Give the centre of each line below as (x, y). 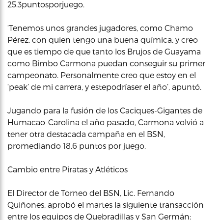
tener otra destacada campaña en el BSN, (86, 134)
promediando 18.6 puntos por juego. (77, 146)
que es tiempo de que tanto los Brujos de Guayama (104, 51)
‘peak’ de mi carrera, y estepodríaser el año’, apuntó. (104, 87)
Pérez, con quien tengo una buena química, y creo (103, 40)
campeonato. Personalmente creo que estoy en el (102, 75)
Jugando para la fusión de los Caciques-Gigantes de (105, 110)
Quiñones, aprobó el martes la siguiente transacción (106, 205)
